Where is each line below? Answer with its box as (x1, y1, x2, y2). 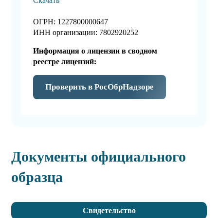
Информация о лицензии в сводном (33, 47, 157, 55)
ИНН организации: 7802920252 (33, 28, 138, 37)
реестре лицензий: (33, 57, 96, 66)
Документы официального (11, 148, 186, 165)
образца (11, 169, 63, 185)
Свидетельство (82, 206, 136, 215)
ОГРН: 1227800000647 (33, 18, 108, 26)
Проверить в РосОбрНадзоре (45, 82, 154, 92)
